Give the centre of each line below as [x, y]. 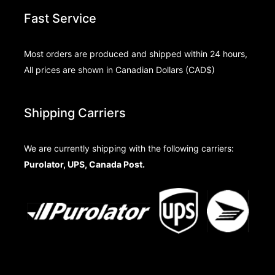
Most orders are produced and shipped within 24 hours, [135, 54]
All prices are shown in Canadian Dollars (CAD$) [119, 70]
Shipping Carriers [75, 113]
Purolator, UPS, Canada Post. [84, 165]
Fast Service [60, 18]
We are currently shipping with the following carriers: [129, 149]
